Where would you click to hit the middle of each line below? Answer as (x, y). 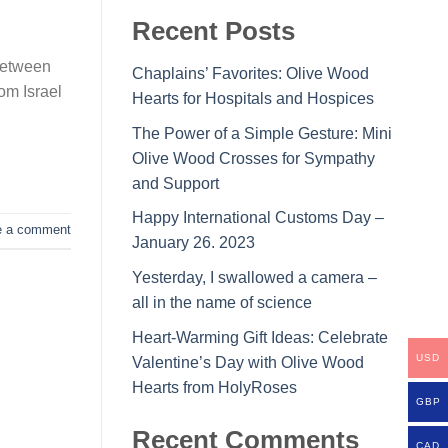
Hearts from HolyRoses (214, 387)
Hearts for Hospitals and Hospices (253, 99)
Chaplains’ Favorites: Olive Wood (250, 74)
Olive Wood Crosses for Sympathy (253, 158)
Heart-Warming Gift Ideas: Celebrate (260, 337)
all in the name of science (222, 303)
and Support (175, 183)
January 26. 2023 (193, 243)
